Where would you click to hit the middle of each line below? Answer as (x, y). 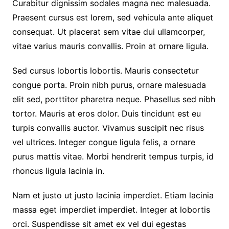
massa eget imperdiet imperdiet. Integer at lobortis (111, 209)
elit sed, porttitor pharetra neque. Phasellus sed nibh (113, 99)
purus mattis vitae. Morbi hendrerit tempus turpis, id (113, 156)
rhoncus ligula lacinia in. (58, 170)
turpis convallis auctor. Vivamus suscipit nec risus (108, 128)
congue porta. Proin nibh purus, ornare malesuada (109, 85)
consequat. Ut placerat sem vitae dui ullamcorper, (108, 31)
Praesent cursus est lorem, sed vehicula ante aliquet (112, 17)
